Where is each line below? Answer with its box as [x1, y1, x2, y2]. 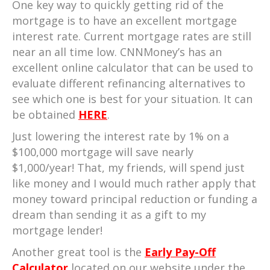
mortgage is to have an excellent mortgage [12, 13, 237, 28]
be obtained [12, 107, 78, 122]
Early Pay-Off [145, 245, 216, 259]
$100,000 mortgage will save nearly [12, 145, 193, 159]
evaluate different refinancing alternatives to [12, 76, 245, 90]
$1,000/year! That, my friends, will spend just [12, 160, 245, 175]
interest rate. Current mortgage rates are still [12, 29, 251, 43]
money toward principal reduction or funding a [12, 192, 257, 206]
